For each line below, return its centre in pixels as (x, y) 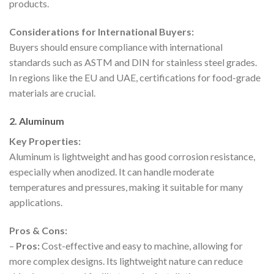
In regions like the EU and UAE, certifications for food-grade (135, 78)
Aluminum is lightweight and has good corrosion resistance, (132, 156)
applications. (36, 202)
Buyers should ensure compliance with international (116, 47)
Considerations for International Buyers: (102, 32)
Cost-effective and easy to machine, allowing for (141, 245)
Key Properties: (45, 141)
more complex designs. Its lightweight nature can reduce (126, 261)
